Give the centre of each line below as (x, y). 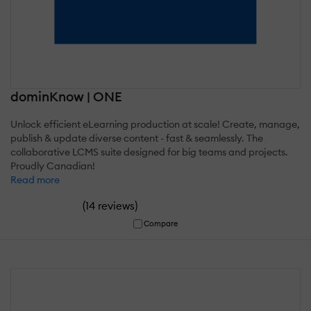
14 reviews (110, 205)
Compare (161, 223)
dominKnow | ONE (66, 96)
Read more (35, 179)
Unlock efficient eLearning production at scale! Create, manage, (155, 124)
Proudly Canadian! (53, 166)
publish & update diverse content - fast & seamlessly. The (137, 138)
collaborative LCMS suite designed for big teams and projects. (149, 152)
